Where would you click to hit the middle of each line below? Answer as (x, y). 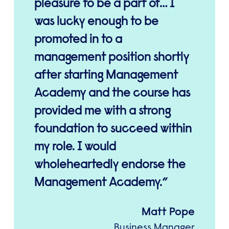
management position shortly (111, 57)
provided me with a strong (102, 111)
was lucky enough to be (96, 21)
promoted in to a (78, 39)
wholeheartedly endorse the (110, 164)
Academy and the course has (112, 93)
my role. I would (75, 146)
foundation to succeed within (113, 129)
